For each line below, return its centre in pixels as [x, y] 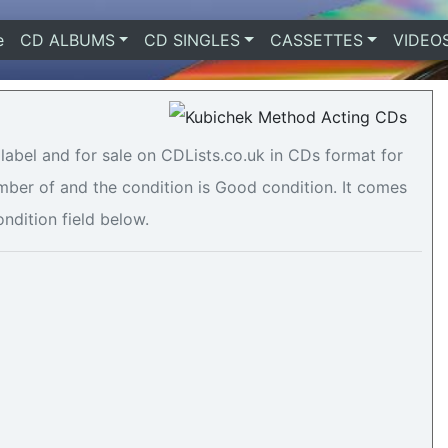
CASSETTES [316, 40]
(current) [36, 40]
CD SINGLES [192, 40]
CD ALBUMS [67, 40]
